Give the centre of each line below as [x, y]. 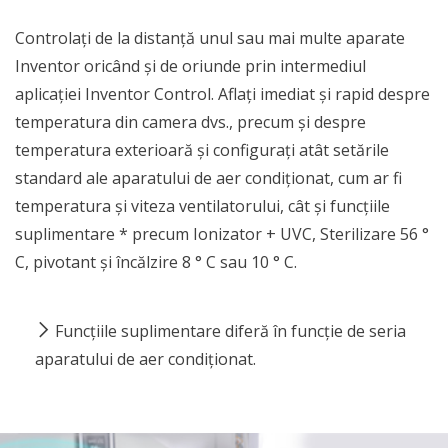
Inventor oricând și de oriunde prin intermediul [190, 66]
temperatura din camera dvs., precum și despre [190, 122]
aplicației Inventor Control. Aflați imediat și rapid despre [222, 94]
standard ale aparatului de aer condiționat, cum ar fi [208, 178]
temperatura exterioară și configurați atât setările [202, 150]
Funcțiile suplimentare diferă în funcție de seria [230, 331]
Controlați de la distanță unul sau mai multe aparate [210, 38]
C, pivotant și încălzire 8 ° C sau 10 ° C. [156, 262]
